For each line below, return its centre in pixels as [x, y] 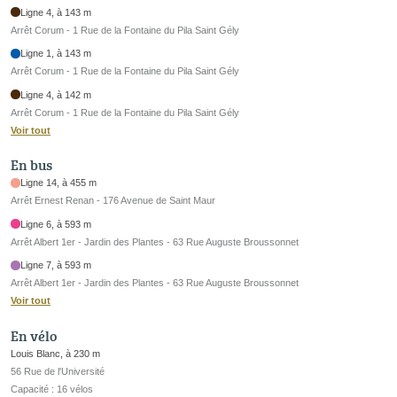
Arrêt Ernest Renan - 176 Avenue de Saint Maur [113, 201]
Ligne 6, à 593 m [56, 224]
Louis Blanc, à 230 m [55, 353]
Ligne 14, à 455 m [59, 183]
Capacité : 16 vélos [52, 389]
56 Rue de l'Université [58, 371]
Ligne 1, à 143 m [56, 54]
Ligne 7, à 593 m [56, 265]
